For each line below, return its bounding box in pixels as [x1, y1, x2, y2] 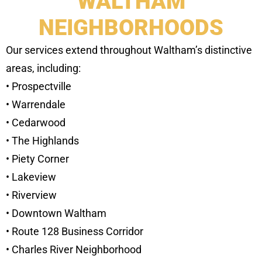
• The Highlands [6, 135, 79, 147]
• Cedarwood [6, 116, 65, 129]
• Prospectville [6, 80, 71, 93]
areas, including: [6, 62, 81, 75]
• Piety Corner [6, 153, 69, 166]
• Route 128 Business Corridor [6, 225, 143, 238]
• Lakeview [6, 171, 56, 184]
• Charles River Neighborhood [6, 243, 142, 256]
